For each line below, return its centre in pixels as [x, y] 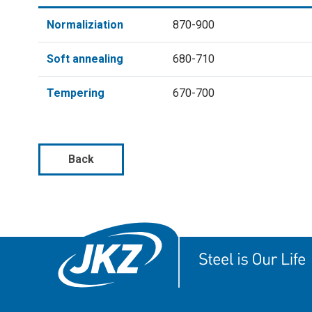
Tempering [76, 93]
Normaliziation [85, 25]
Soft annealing [85, 59]
